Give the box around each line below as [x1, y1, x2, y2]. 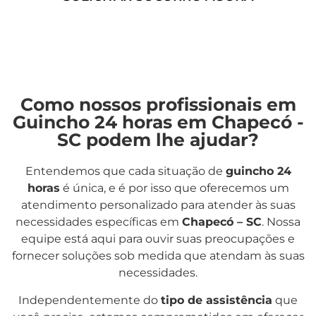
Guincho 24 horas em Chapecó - [12, 111, 304, 133]
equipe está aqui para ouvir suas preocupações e [21, 232, 295, 246]
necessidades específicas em [16, 215, 182, 229]
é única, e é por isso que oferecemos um [59, 181, 289, 195]
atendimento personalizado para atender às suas [20, 198, 296, 212]
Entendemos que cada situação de [25, 164, 226, 178]
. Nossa [262, 215, 300, 229]
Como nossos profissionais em [20, 94, 296, 116]
